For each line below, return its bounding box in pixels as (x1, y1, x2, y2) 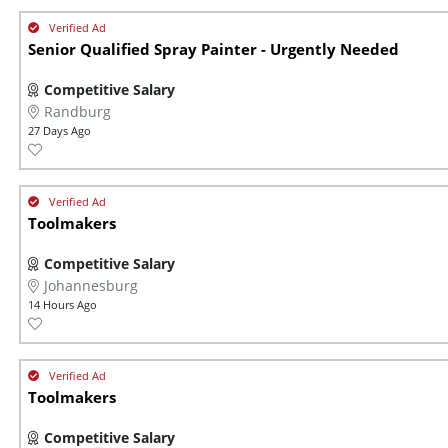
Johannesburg (44, 276, 138, 296)
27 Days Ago (28, 123, 91, 139)
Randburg (44, 102, 111, 122)
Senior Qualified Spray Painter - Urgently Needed (28, 39, 399, 61)
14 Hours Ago (28, 297, 97, 313)
